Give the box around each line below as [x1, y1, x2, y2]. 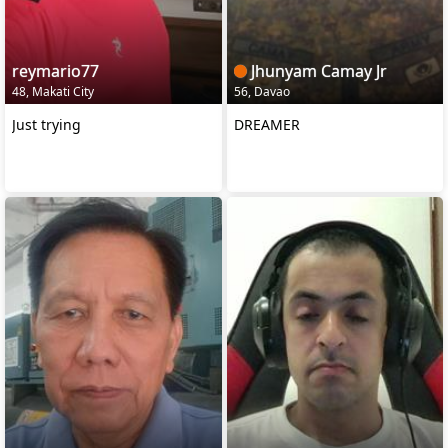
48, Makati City [12, 82, 94, 100]
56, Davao [233, 82, 290, 100]
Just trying [12, 114, 81, 134]
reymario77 [12, 59, 99, 82]
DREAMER [233, 114, 300, 134]
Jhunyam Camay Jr [246, 59, 387, 82]
